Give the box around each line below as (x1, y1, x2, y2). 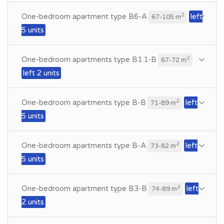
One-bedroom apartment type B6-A (21, 12, 147, 21)
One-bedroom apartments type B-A (21, 141, 146, 150)
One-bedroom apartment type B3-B (21, 184, 147, 193)
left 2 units (23, 68, 59, 78)
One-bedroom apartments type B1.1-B (21, 55, 156, 64)
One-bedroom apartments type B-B (21, 98, 146, 107)
